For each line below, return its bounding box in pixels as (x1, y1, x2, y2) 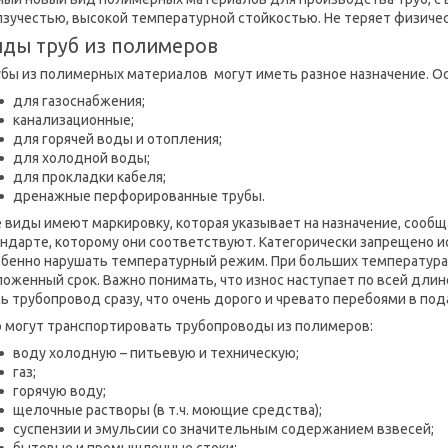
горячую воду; (13, 383, 106, 399)
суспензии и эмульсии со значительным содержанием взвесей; (13, 421, 434, 437)
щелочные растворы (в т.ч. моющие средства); (13, 402, 322, 418)
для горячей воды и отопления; (13, 131, 222, 147)
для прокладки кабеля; (13, 169, 166, 185)
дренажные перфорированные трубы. (13, 188, 265, 204)
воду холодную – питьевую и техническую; (13, 345, 299, 361)
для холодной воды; (13, 150, 150, 166)
